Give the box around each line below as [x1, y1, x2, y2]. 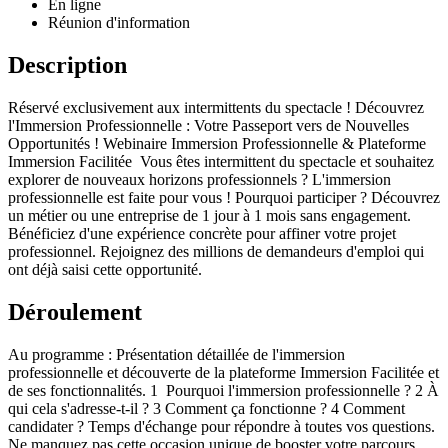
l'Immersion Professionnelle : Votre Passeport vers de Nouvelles [8, 117, 409, 134]
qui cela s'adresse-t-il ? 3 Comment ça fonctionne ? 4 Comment [8, 399, 405, 417]
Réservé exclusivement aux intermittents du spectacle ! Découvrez [8, 99, 424, 116]
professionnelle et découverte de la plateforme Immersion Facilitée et [8, 363, 439, 381]
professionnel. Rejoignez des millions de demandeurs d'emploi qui [8, 243, 424, 260]
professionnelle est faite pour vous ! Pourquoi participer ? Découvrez [8, 189, 440, 206]
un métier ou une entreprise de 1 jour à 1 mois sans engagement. [8, 207, 411, 224]
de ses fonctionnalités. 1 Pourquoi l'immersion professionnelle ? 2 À [8, 381, 439, 399]
